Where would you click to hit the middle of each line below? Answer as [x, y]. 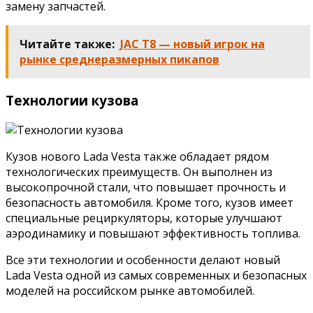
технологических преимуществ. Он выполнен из [139, 172]
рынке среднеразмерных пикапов [119, 60]
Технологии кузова [72, 100]
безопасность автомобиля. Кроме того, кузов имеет [150, 202]
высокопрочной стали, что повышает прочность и [146, 187]
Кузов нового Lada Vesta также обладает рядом [137, 156]
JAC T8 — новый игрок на [192, 44]
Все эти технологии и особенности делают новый [143, 260]
